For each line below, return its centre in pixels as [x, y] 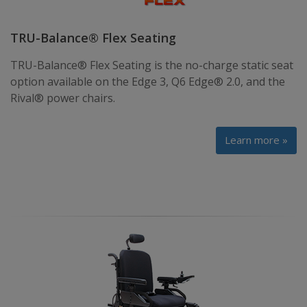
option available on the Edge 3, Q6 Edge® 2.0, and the [148, 82]
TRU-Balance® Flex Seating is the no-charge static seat [152, 65]
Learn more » [256, 140]
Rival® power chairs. [63, 98]
